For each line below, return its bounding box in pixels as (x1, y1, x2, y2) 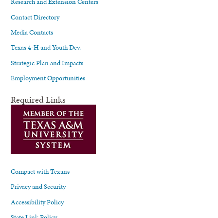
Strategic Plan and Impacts (11, 57, 84, 68)
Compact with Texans (11, 166, 70, 177)
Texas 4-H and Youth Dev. (11, 42, 81, 53)
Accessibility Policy (11, 197, 64, 207)
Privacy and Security (11, 182, 66, 192)
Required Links (11, 93, 66, 106)
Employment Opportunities (11, 73, 86, 83)
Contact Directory (11, 12, 60, 22)
